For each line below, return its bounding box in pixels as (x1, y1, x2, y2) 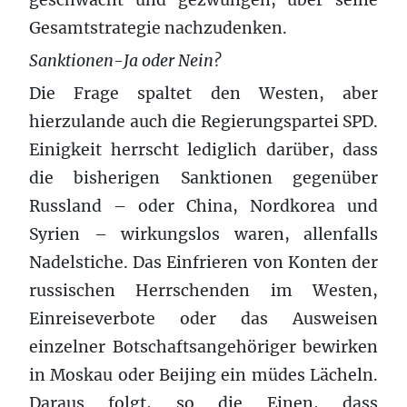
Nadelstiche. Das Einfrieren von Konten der (29, 252, 378, 273)
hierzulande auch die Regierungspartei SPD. (29, 111, 378, 132)
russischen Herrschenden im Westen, (29, 280, 378, 301)
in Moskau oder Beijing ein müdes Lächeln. (29, 364, 378, 385)
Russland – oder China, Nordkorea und (29, 195, 378, 216)
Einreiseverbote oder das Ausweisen (29, 308, 378, 329)
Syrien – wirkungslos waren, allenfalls (29, 223, 378, 244)
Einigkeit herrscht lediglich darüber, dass (29, 139, 378, 160)
